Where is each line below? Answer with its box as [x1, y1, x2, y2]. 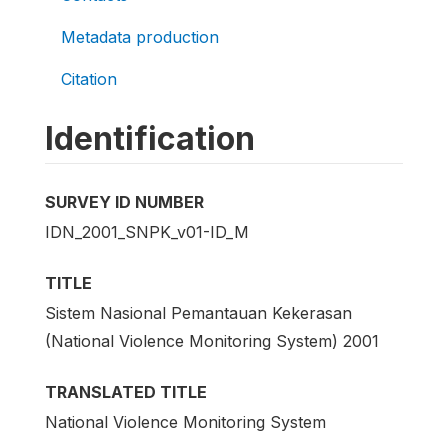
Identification [45, 118, 255, 158]
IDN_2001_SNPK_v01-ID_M [45, 221, 249, 242]
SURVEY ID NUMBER [45, 191, 204, 212]
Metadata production [61, 26, 219, 47]
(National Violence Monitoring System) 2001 [45, 330, 379, 351]
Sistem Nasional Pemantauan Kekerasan [45, 302, 352, 323]
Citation [61, 68, 117, 89]
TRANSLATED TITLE [45, 381, 207, 402]
